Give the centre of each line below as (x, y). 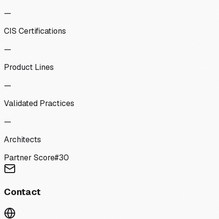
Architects (22, 139)
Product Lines (29, 67)
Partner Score (29, 157)
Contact (22, 192)
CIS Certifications (35, 31)
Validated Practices (39, 103)
